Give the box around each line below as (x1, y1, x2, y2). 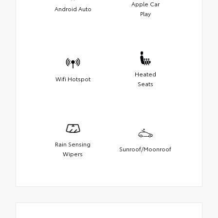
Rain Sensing (55, 139, 91, 148)
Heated (134, 69, 156, 78)
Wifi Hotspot (55, 74, 91, 83)
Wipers (63, 149, 83, 158)
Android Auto (54, 4, 91, 13)
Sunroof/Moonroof (119, 144, 171, 153)
